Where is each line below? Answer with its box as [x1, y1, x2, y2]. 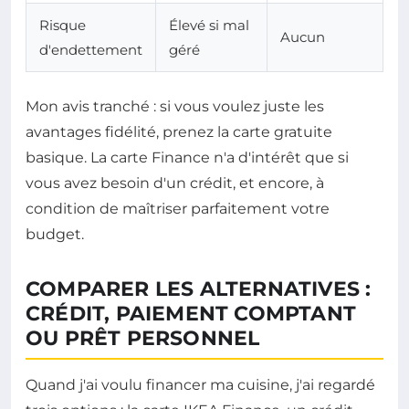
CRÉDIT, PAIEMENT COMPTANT [26, 301, 357, 327]
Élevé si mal [169, 16, 249, 35]
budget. [26, 225, 84, 244]
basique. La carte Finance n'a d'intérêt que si [26, 149, 349, 167]
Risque [39, 16, 86, 35]
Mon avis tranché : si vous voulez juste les [26, 98, 324, 116]
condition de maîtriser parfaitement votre [26, 200, 330, 218]
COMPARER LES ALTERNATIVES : [26, 277, 372, 302]
